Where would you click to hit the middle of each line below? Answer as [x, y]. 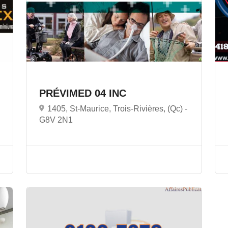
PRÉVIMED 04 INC [84, 93]
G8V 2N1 [56, 120]
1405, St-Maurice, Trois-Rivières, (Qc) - [117, 108]
